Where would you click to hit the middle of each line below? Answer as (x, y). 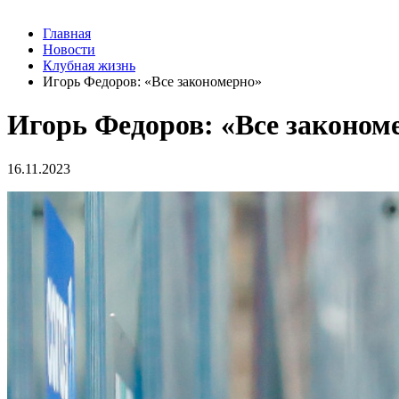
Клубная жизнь (89, 65)
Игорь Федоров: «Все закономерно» (152, 81)
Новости (69, 49)
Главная (67, 33)
